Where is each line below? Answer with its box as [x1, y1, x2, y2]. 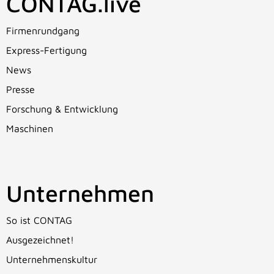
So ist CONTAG [6, 215, 72, 226]
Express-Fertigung [6, 45, 87, 56]
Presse [6, 84, 35, 95]
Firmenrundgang [6, 25, 80, 37]
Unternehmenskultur [6, 254, 97, 265]
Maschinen [6, 123, 53, 135]
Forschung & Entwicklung [6, 103, 118, 115]
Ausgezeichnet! [6, 234, 74, 246]
